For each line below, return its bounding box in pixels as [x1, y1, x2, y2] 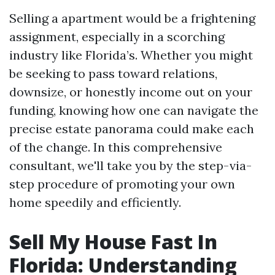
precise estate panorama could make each [9, 121, 254, 136]
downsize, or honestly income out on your [9, 84, 252, 99]
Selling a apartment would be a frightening [9, 10, 255, 26]
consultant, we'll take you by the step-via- [9, 158, 252, 173]
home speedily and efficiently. [9, 195, 181, 210]
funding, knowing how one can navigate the [9, 103, 258, 118]
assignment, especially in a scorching [9, 29, 225, 44]
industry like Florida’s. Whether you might [9, 47, 253, 63]
